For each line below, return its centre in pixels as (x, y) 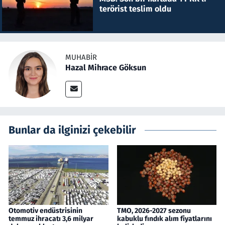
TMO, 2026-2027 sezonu (154, 211)
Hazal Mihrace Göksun (106, 67)
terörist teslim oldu (135, 9)
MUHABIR (81, 57)
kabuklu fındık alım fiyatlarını (164, 219)
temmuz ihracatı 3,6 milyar (51, 219)
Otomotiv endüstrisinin (45, 211)
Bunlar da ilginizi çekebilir (72, 130)
